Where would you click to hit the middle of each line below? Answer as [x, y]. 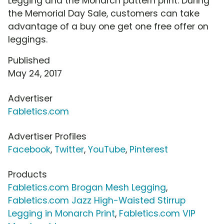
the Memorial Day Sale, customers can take [104, 14]
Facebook [29, 150]
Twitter [69, 150]
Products [27, 175]
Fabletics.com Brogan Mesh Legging [87, 188]
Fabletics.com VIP [157, 214]
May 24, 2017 [35, 74]
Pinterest [149, 150]
